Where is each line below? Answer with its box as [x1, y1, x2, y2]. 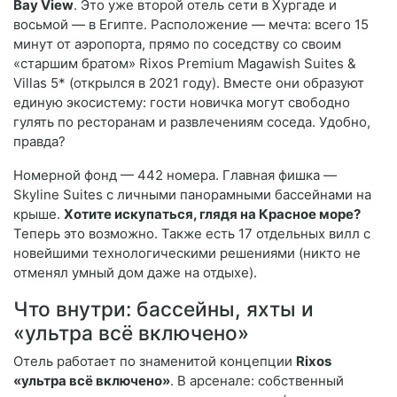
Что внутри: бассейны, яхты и [13, 297, 314, 322]
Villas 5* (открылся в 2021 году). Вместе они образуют [13, 74, 364, 92]
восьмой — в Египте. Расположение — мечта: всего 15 [13, 16, 369, 34]
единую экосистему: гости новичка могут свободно [13, 94, 350, 112]
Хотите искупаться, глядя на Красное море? [64, 206, 361, 223]
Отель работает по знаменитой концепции [13, 353, 296, 370]
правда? [13, 133, 66, 151]
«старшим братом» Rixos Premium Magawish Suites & [13, 55, 356, 73]
